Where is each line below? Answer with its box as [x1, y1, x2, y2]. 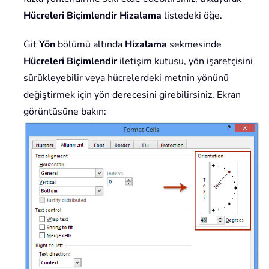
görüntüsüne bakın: [23, 105, 106, 119]
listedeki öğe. [162, 9, 222, 23]
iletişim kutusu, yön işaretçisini [117, 55, 253, 68]
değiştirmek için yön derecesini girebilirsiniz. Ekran [23, 88, 241, 102]
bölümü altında [55, 38, 125, 52]
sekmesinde [167, 38, 222, 52]
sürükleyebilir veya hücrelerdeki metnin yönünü [23, 71, 229, 85]
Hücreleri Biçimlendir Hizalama [23, 9, 162, 23]
